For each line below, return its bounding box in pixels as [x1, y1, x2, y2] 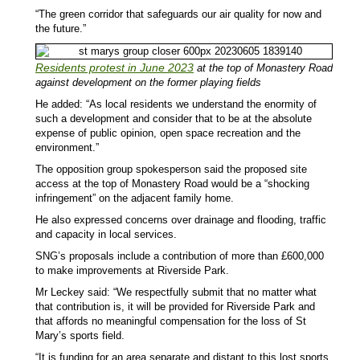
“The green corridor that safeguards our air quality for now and [35, 7, 321, 20]
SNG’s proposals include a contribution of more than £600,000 [35, 249, 324, 262]
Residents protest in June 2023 [35, 60, 194, 74]
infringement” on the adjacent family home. [35, 191, 234, 204]
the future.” [35, 22, 86, 35]
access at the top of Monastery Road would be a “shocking [35, 177, 309, 190]
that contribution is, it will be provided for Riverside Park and [35, 300, 315, 313]
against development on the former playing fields [35, 76, 261, 88]
